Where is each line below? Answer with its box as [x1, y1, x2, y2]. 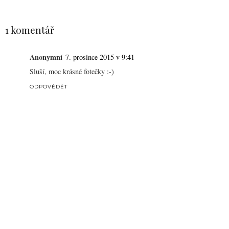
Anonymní [30, 51, 62, 62]
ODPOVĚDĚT [30, 83, 67, 90]
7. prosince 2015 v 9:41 [65, 52, 134, 62]
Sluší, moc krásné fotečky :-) [30, 66, 114, 76]
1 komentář [5, 24, 54, 37]
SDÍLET [9, 5, 34, 12]
